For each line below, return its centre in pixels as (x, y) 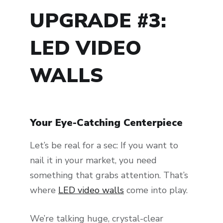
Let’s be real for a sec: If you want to (104, 146)
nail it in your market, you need (93, 161)
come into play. (156, 190)
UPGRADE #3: (98, 21)
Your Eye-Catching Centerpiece (106, 123)
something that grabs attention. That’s (109, 175)
